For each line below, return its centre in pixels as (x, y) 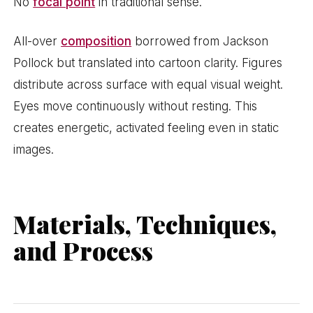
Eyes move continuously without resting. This (136, 107)
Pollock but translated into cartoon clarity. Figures (148, 63)
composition (96, 42)
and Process (83, 251)
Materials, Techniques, (145, 224)
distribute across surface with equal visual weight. (148, 85)
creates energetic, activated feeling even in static (146, 128)
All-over (37, 42)
